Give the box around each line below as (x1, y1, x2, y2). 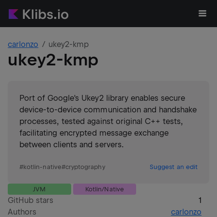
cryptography (65, 163, 105, 170)
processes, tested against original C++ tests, (19, 117, 184, 126)
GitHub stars (8, 196, 54, 205)
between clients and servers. (19, 140, 124, 149)
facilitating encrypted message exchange (19, 128, 169, 138)
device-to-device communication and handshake (19, 105, 197, 114)
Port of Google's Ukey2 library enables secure (19, 93, 186, 103)
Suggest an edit (150, 163, 198, 170)
